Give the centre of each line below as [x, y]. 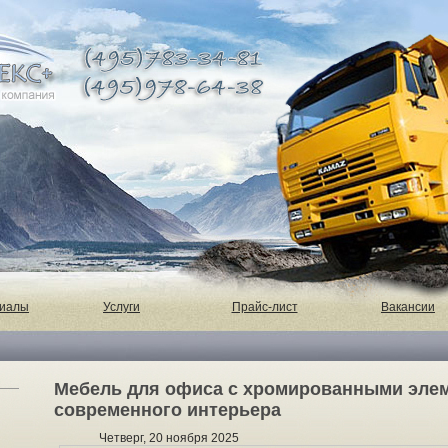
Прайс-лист [264, 307]
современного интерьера [167, 410]
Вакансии [408, 307]
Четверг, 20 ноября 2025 [169, 438]
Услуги [121, 307]
